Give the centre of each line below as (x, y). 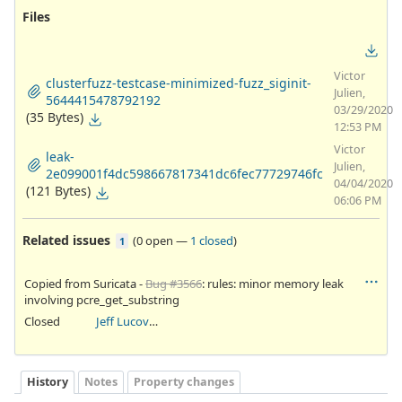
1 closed (212, 241)
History (48, 381)
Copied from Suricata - (85, 284)
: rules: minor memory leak (273, 284)
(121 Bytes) (58, 191)
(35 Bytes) (55, 118)
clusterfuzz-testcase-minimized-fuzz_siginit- (179, 83)
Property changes (184, 381)
